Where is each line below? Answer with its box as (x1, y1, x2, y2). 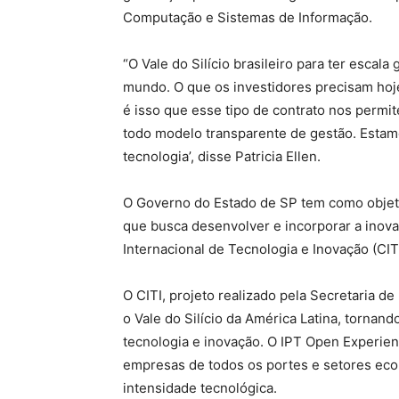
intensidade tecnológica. (123, 379, 277, 397)
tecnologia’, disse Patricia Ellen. (123, 148, 321, 166)
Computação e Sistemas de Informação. (123, 9, 372, 27)
